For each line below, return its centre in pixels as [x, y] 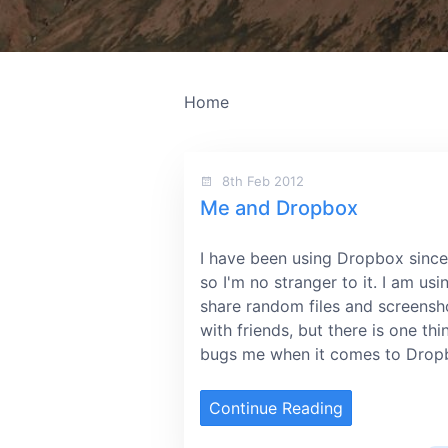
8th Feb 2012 [261, 181]
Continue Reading [276, 408]
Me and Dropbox [279, 208]
